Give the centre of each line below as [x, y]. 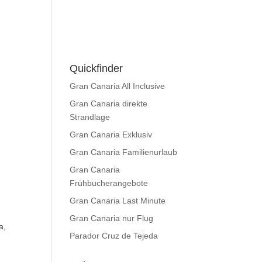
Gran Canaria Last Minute [118, 201]
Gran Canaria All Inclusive [118, 86]
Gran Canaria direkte [109, 104]
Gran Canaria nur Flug [112, 218]
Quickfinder [96, 68]
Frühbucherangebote [109, 183]
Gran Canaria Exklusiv [111, 135]
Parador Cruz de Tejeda [114, 236]
